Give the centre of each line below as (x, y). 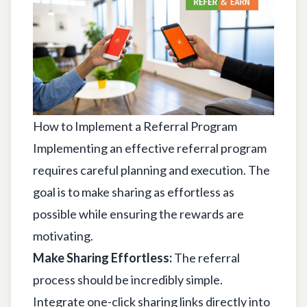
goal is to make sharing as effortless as (134, 192)
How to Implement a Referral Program (135, 126)
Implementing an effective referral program (150, 148)
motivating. (63, 235)
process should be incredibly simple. (128, 279)
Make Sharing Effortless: (102, 257)
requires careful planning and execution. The (151, 170)
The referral (206, 257)
